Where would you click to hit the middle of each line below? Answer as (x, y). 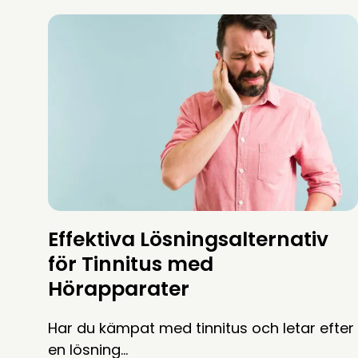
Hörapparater (119, 289)
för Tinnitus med (131, 265)
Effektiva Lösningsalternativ (188, 240)
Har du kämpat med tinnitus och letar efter (201, 328)
